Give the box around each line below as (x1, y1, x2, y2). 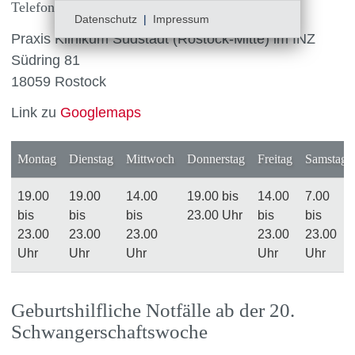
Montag (17, 152, 56, 166)
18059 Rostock (11, 73, 106, 90)
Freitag (258, 152, 292, 166)
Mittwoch (126, 152, 174, 166)
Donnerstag (187, 152, 245, 166)
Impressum (153, 13, 209, 25)
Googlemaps (60, 105, 141, 121)
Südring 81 (11, 52, 80, 68)
